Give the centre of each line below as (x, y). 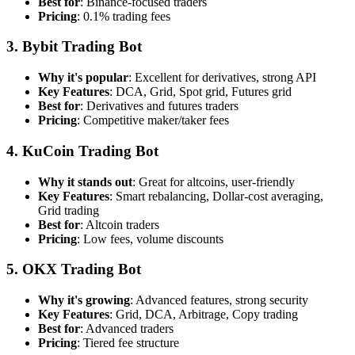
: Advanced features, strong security (219, 300)
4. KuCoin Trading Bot (82, 151)
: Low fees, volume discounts (150, 239)
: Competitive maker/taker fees (153, 120)
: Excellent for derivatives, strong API (222, 78)
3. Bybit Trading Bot (74, 47)
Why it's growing (84, 300)
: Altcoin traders (120, 224)
